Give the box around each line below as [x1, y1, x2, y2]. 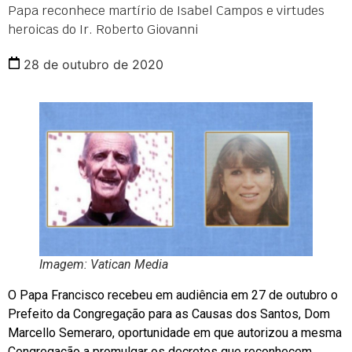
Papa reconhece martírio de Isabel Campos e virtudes [8, 2, 324, 19]
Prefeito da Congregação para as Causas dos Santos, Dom [8, 306, 330, 321]
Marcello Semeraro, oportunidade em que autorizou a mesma [8, 324, 342, 340]
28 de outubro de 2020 [24, 56, 163, 72]
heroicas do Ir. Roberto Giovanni [8, 20, 198, 38]
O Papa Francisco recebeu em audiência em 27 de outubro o [8, 287, 338, 302]
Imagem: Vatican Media [39, 256, 168, 272]
